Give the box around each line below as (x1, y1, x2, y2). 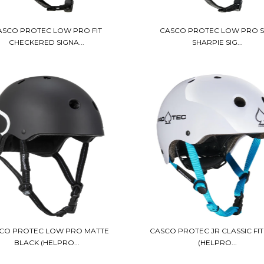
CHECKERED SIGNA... (9, 37, 85, 47)
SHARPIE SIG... (192, 37, 243, 47)
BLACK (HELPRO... (14, 238, 80, 247)
